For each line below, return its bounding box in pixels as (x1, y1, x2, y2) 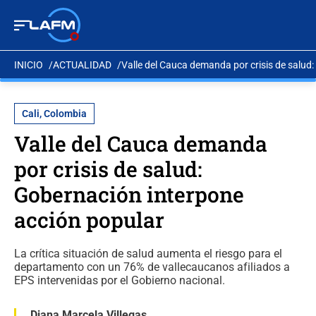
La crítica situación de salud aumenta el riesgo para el (14, 247, 282, 260)
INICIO (14, 59, 43, 71)
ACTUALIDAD (53, 59, 111, 71)
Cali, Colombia (22, 108, 87, 119)
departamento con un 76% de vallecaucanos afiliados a (14, 260, 290, 274)
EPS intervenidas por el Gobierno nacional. (14, 274, 225, 287)
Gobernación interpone (14, 181, 244, 208)
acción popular (14, 206, 164, 233)
